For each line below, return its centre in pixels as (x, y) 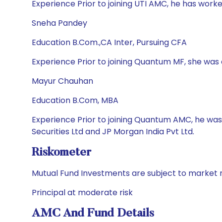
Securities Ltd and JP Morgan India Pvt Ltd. (113, 132)
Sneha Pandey (59, 23)
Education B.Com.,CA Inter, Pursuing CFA (109, 42)
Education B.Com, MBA (75, 100)
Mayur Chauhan (62, 81)
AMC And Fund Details (93, 214)
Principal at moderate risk (82, 193)
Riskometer (61, 153)
